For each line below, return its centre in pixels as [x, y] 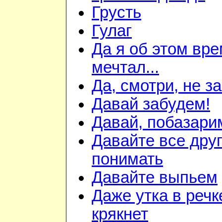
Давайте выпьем [155, 178]
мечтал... [125, 68]
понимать [127, 159]
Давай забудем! [151, 104]
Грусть [116, 13]
